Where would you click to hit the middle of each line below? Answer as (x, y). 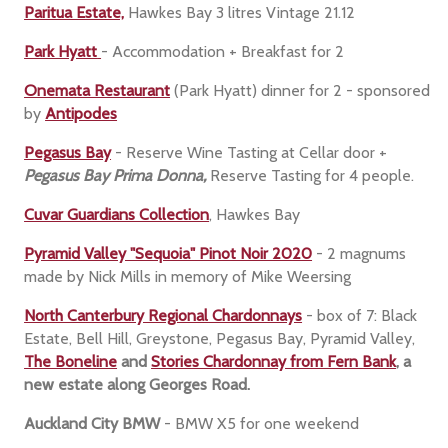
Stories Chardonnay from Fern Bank (274, 361)
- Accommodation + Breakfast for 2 (223, 51)
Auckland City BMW (92, 423)
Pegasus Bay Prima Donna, (115, 175)
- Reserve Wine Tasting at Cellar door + (249, 152)
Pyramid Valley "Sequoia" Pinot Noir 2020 (168, 253)
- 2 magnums (359, 253)
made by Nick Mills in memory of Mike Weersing (188, 276)
